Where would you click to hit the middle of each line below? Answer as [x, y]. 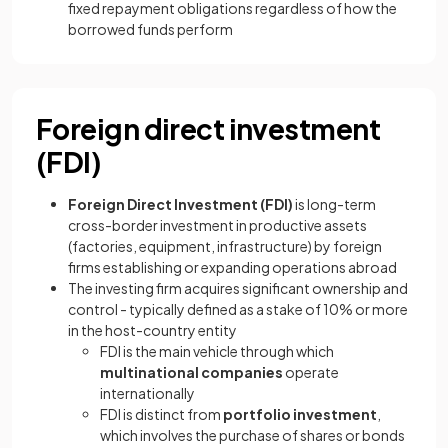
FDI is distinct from [161, 414]
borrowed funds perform [150, 29]
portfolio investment [300, 414]
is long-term [334, 204]
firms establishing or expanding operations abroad [232, 267]
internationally [147, 393]
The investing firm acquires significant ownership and [238, 288]
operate [311, 372]
